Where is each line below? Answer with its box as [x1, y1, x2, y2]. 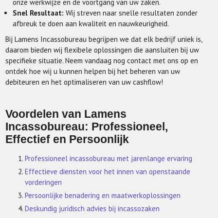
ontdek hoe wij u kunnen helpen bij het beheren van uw [5, 67, 181, 76]
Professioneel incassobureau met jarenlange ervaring [25, 154, 193, 163]
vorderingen [25, 178, 62, 187]
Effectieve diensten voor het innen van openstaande [25, 167, 191, 177]
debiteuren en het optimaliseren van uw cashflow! [5, 77, 163, 87]
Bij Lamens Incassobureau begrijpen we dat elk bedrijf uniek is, [5, 35, 202, 44]
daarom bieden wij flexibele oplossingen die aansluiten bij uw [5, 45, 200, 55]
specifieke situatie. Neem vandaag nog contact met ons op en [5, 56, 199, 66]
